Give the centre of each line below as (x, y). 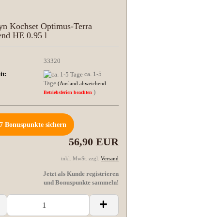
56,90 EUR (94, 142)
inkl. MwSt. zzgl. (81, 159)
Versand (110, 159)
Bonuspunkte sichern (34, 125)
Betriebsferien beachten (69, 92)
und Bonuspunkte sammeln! (81, 183)
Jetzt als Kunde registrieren (81, 174)
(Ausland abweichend (82, 83)
